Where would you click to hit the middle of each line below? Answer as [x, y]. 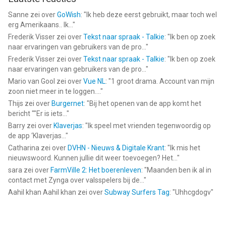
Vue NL [94, 81]
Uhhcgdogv [193, 192]
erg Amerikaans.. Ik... [40, 25]
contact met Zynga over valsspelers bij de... [76, 180]
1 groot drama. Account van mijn [163, 81]
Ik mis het [185, 148]
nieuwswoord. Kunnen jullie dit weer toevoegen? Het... [93, 158]
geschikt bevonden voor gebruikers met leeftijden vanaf [101, 7]
